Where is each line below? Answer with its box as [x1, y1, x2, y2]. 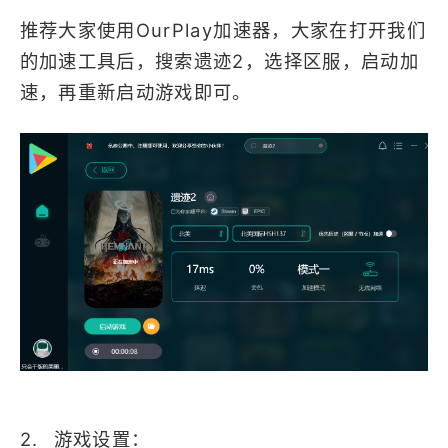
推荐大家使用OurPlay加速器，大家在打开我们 [19, 19, 426, 42]
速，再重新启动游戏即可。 [19, 81, 252, 104]
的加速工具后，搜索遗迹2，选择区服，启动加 [19, 50, 419, 73]
